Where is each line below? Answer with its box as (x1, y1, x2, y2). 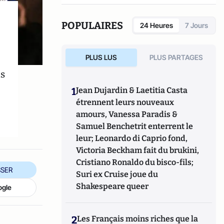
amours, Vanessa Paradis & (76, 109, 178, 119)
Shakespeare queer (76, 181, 149, 191)
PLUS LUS (85, 53, 117, 61)
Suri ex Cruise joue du (76, 169, 158, 179)
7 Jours (185, 21, 208, 29)
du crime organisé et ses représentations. (61, 6, 204, 15)
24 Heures (140, 21, 173, 29)
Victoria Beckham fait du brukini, (76, 145, 199, 155)
